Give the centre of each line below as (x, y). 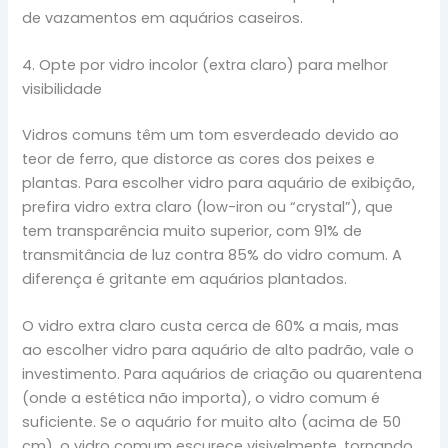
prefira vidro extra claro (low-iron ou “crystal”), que (208, 207)
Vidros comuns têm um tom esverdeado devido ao (211, 135)
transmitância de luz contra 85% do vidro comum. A (212, 255)
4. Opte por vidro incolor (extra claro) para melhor (205, 65)
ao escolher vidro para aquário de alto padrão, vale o (218, 350)
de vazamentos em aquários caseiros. (163, 17)
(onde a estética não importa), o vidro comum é (201, 398)
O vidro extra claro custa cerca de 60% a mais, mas (211, 326)
